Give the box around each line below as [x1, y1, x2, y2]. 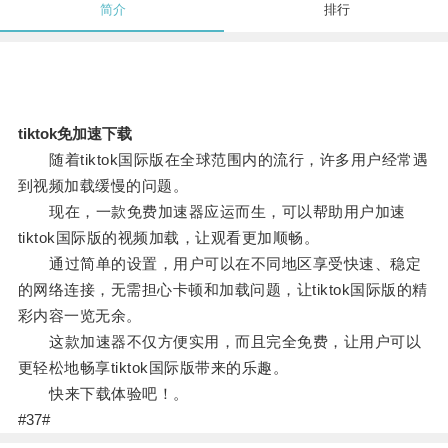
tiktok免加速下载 [17, 125, 132, 143]
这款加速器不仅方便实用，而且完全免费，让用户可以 [17, 333, 422, 351]
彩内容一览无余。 [17, 307, 142, 325]
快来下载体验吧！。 [17, 385, 189, 403]
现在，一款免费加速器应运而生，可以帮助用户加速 [17, 203, 406, 221]
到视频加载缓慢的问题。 [17, 177, 189, 195]
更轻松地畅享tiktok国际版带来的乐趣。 [17, 359, 289, 377]
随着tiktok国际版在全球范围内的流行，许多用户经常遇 [17, 151, 429, 169]
